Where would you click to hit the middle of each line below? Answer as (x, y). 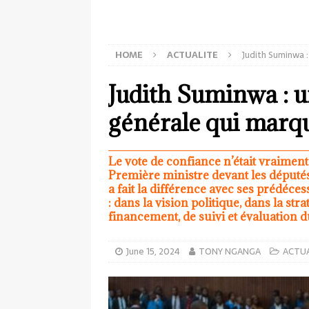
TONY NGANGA (230, 251)
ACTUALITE (192, 55)
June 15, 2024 (153, 251)
